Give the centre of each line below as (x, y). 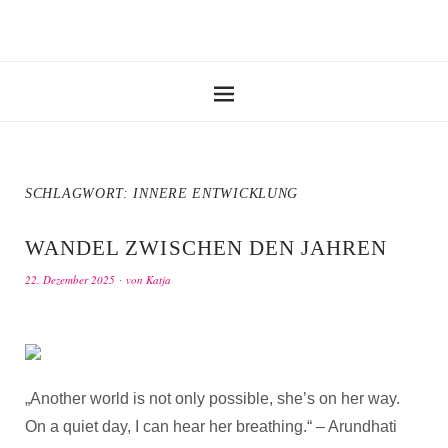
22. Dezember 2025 (70, 279)
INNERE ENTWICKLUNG (216, 193)
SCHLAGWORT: (79, 193)
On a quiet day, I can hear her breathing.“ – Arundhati (211, 426)
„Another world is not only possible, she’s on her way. (212, 398)
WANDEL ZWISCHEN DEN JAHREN (206, 248)
